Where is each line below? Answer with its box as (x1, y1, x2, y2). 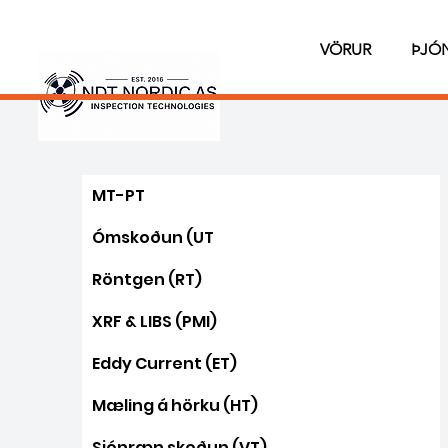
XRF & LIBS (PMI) (92, 310, 218, 333)
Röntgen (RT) (92, 268, 203, 291)
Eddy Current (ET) (92, 352, 238, 375)
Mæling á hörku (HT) (92, 394, 259, 417)
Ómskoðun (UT (92, 226, 215, 249)
